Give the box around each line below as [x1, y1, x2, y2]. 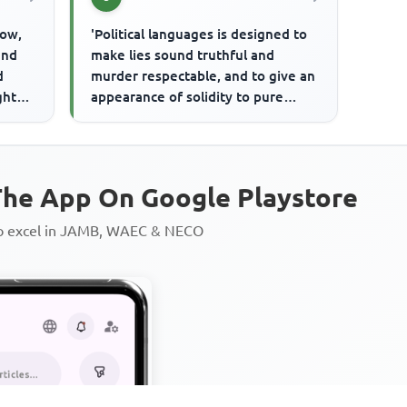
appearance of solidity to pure [91, 88, 284, 104]
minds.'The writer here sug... [91, 109, 275, 125]
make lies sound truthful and [91, 46, 275, 63]
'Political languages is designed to [91, 25, 308, 42]
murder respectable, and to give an [91, 67, 316, 84]
